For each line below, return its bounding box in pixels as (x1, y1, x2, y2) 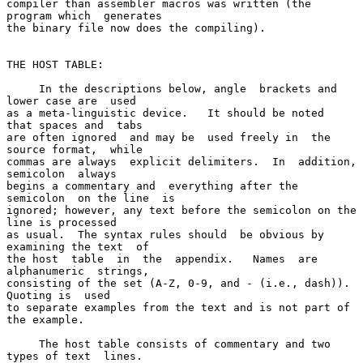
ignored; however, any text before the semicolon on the (6, 203, 357, 216)
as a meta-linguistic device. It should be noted (6, 106, 324, 119)
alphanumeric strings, (6, 264, 149, 277)
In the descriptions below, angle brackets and (6, 82, 39, 95)
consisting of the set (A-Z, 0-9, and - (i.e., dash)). (6, 276, 350, 289)
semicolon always (6, 167, 117, 180)
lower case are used (6, 94, 136, 107)
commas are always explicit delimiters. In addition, (6, 155, 357, 168)
